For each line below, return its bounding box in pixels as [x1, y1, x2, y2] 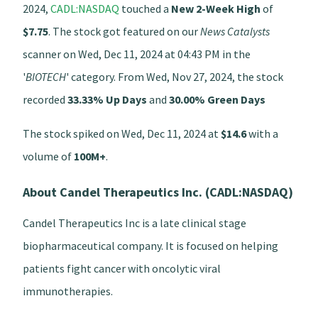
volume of [23, 148, 74, 163]
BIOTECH [26, 69, 66, 84]
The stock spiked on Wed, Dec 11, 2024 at [23, 126, 221, 141]
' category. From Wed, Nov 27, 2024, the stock [66, 69, 283, 84]
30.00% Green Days [169, 92, 265, 106]
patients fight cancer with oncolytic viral [23, 261, 221, 275]
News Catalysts [200, 23, 270, 38]
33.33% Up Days [67, 92, 147, 106]
